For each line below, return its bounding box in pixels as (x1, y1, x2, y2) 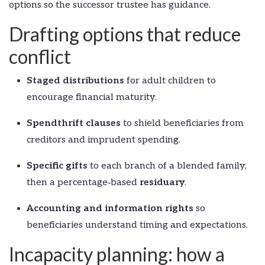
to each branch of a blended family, (88, 160, 247, 172)
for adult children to (124, 75, 216, 86)
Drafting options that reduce (9, 22, 241, 46)
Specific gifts (27, 160, 88, 172)
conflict (9, 44, 71, 68)
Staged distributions (27, 75, 124, 86)
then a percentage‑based (27, 176, 140, 188)
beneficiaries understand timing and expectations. (27, 219, 248, 231)
